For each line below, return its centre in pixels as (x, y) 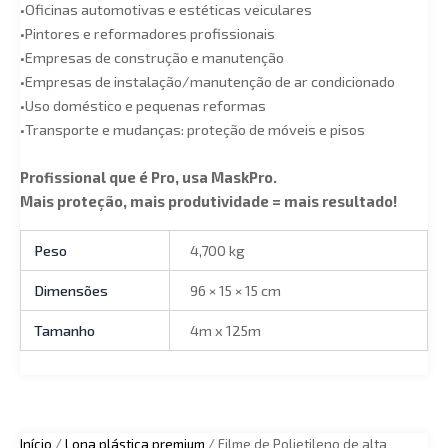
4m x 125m (225, 330)
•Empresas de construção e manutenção (152, 57)
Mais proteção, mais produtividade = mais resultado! (208, 200)
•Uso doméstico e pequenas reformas (143, 105)
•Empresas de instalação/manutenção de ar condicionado (207, 81)
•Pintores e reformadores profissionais (147, 33)
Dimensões (71, 290)
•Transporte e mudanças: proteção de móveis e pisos (192, 129)
